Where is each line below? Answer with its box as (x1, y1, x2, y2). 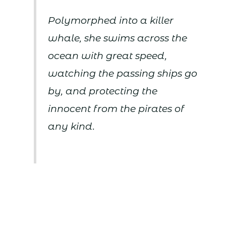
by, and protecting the (48, 85, 158, 97)
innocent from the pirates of (48, 103, 184, 115)
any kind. (48, 121, 95, 133)
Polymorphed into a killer (48, 15, 174, 27)
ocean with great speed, (48, 50, 167, 62)
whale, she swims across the (48, 32, 188, 44)
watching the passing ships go (48, 68, 198, 80)
